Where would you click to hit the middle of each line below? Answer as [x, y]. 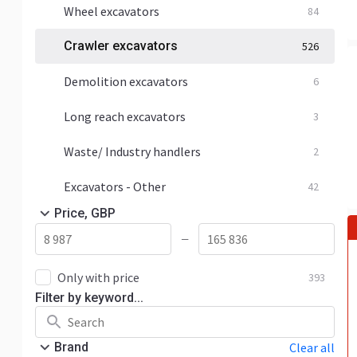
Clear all [312, 347]
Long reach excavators [125, 116]
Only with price [98, 277]
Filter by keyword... [89, 298]
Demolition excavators [126, 81]
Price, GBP [85, 213]
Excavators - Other [115, 186]
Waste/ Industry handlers [132, 151]
